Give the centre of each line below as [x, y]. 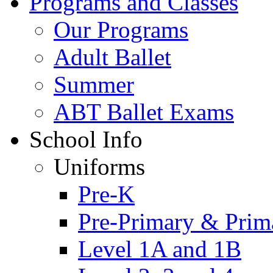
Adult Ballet [112, 57]
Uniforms [99, 167]
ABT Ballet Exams [144, 112]
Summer [94, 84]
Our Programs [121, 30]
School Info [86, 139]
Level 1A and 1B [160, 249]
